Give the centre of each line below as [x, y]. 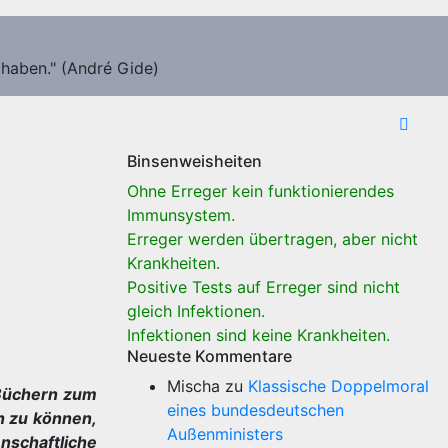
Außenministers [225, 434]
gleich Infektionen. [196, 311]
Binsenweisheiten [194, 161]
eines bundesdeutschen [255, 410]
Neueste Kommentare [209, 356]
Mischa [193, 386]
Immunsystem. [181, 215]
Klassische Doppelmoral [338, 386]
